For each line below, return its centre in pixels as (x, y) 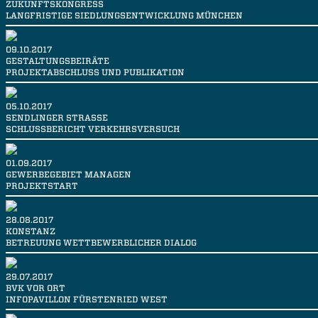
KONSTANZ (31, 231)
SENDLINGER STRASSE (54, 118)
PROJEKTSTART (42, 186)
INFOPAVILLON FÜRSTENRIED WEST (87, 300)
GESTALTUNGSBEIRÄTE (57, 61)
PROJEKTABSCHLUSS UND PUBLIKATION (95, 72)
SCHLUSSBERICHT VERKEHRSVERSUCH (93, 129)
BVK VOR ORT (35, 288)
